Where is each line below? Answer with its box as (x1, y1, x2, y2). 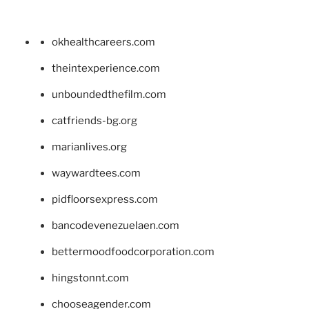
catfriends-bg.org (52, 114, 137, 128)
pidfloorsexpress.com (52, 193, 158, 206)
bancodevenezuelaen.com (52, 219, 179, 232)
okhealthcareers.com (52, 36, 155, 49)
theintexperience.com (52, 62, 160, 75)
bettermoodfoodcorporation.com (52, 246, 215, 259)
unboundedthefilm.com (52, 88, 166, 101)
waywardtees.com (52, 167, 141, 180)
